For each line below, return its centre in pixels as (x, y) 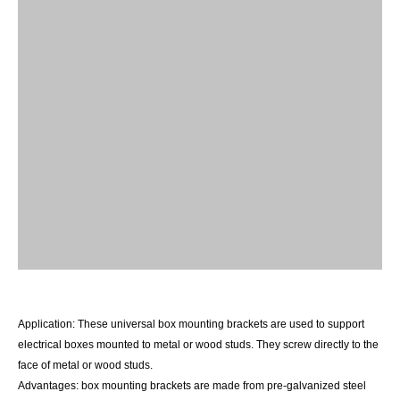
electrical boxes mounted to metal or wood (120, 345)
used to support (327, 324)
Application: (48, 324)
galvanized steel (326, 386)
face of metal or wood (70, 365)
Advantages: (50, 386)
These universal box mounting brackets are (182, 324)
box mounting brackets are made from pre (182, 386)
